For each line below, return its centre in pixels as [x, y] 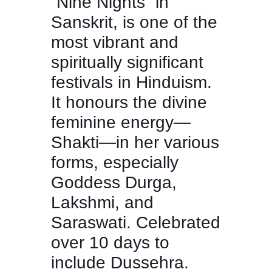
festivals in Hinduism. [131, 83]
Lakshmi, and [102, 203]
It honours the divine [129, 103]
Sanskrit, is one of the [134, 22]
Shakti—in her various [135, 143]
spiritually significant [127, 63]
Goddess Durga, [114, 183]
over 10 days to [110, 243]
